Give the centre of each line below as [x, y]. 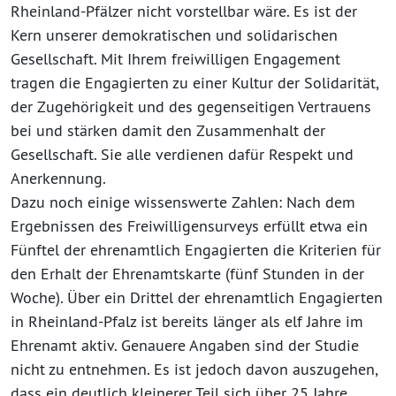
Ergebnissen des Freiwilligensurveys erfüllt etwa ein [189, 225]
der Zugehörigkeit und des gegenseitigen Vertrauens [191, 106]
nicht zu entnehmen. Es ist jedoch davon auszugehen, [194, 369]
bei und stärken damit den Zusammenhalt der [168, 130]
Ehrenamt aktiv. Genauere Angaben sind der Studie [185, 345]
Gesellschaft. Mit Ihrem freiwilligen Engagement [175, 58]
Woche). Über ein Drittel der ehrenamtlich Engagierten [197, 297]
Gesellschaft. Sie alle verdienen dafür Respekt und [182, 154]
